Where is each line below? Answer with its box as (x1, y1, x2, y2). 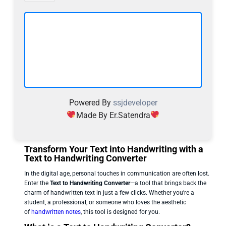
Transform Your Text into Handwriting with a (24, 143, 203, 154)
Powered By (69, 97, 113, 107)
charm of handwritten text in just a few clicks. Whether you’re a (24, 189, 194, 196)
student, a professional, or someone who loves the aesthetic (24, 198, 186, 206)
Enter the (24, 179, 50, 187)
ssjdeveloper (112, 97, 157, 107)
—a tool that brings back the (130, 179, 206, 187)
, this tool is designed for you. (81, 208, 160, 215)
